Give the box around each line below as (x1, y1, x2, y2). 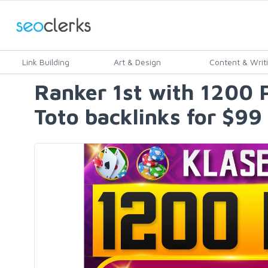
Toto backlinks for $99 (34, 103, 262, 129)
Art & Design (114, 57, 161, 67)
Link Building (22, 57, 69, 67)
